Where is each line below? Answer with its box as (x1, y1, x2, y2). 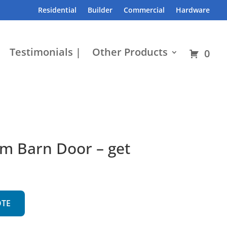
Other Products (92, 45, 168, 59)
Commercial (124, 5, 165, 15)
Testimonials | (10, 45, 82, 59)
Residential (38, 5, 77, 15)
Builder (88, 5, 113, 15)
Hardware (176, 5, 210, 15)
